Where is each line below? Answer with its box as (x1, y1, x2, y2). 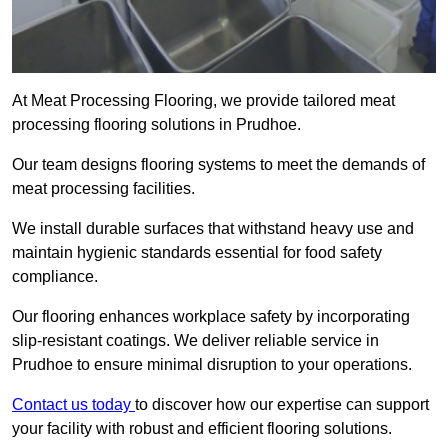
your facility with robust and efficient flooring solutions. (12, 420, 392, 438)
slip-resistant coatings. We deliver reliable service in (12, 332, 379, 350)
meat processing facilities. (12, 180, 199, 198)
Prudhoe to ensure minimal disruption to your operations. (12, 356, 416, 374)
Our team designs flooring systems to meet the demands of (12, 156, 425, 174)
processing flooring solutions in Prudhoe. (12, 116, 301, 134)
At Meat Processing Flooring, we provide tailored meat (12, 92, 395, 110)
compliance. (12, 268, 98, 286)
